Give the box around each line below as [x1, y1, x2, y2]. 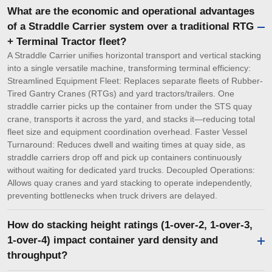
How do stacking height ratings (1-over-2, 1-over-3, [7, 219, 253, 231]
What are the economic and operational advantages [7, 5, 254, 18]
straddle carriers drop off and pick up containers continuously [7, 152, 242, 163]
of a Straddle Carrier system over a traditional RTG [7, 21, 254, 33]
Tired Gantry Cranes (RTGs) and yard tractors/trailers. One [7, 89, 234, 99]
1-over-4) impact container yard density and [7, 234, 218, 246]
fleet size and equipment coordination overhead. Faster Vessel [7, 127, 247, 137]
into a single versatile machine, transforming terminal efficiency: [7, 63, 251, 73]
